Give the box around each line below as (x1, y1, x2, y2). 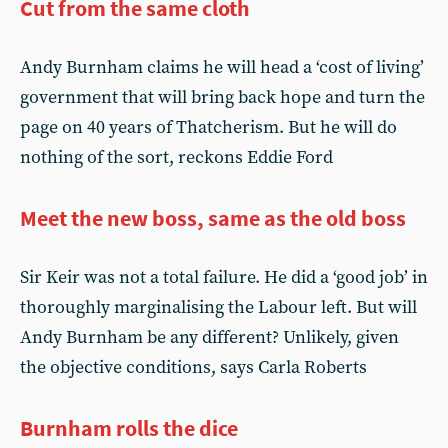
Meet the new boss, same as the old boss (20, 204, 406, 232)
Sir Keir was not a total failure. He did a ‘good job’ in (20, 266, 428, 289)
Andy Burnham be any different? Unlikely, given (20, 326, 399, 349)
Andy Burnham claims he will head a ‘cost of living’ (20, 56, 424, 79)
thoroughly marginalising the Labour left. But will (20, 296, 417, 319)
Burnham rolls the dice (20, 414, 238, 442)
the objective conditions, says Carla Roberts (20, 356, 367, 379)
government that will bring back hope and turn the (20, 86, 425, 109)
